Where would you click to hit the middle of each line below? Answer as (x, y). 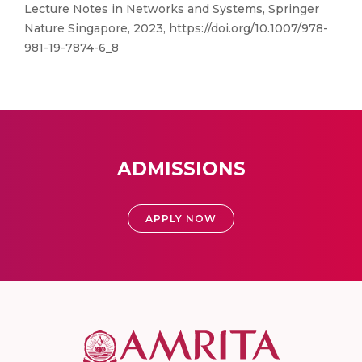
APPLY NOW (181, 219)
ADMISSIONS (181, 169)
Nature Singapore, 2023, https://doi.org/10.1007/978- (176, 28)
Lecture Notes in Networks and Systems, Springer (172, 9)
